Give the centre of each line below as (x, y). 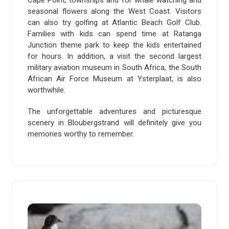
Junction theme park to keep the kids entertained (114, 45)
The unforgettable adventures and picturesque (114, 112)
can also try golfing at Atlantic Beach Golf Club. (114, 23)
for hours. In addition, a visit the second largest (114, 56)
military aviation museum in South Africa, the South (114, 68)
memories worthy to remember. (81, 134)
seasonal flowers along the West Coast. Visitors (114, 12)
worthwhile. (47, 90)
